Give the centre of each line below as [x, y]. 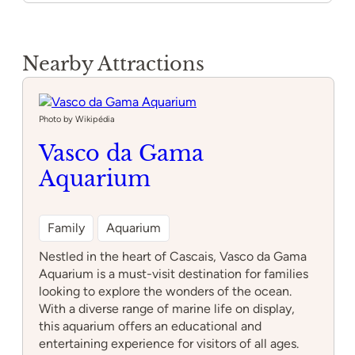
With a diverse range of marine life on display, [167, 309]
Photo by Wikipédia [77, 119]
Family [66, 228]
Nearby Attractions [113, 64]
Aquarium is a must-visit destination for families [174, 274]
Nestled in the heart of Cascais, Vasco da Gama [173, 256]
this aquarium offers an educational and [150, 326]
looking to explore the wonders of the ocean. [165, 291]
